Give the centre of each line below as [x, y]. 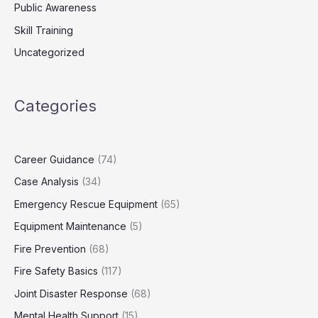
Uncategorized [49, 53]
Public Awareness [55, 8]
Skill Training [44, 30]
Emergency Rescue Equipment [86, 204]
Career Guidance [54, 159]
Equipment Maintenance [70, 226]
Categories [55, 106]
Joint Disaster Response [71, 293]
